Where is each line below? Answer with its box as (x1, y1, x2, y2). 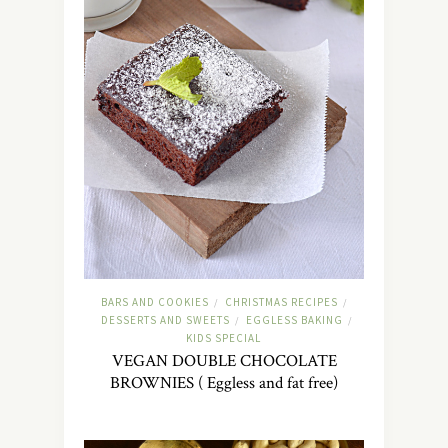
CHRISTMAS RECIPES (225, 295, 338, 310)
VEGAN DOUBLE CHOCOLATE (111, 350, 337, 373)
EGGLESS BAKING (245, 313, 343, 328)
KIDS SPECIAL (186, 331, 261, 346)
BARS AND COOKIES (101, 295, 209, 310)
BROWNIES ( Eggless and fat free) (110, 372, 338, 395)
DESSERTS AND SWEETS (100, 313, 230, 328)
